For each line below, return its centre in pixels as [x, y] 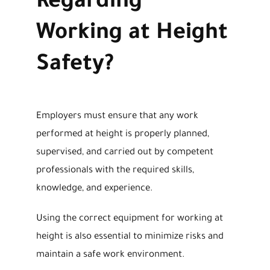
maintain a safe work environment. [110, 256]
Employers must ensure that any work [117, 117]
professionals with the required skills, [115, 171]
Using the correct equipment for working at [129, 219]
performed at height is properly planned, [122, 135]
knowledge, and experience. [94, 189]
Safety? [75, 66]
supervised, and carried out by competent [124, 153]
